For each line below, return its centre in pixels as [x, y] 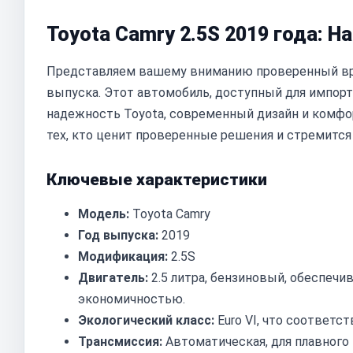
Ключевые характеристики [157, 180]
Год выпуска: [118, 235]
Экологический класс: [146, 320]
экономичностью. [132, 299]
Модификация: [123, 256]
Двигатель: [113, 278]
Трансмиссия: [120, 342]
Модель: [104, 214]
